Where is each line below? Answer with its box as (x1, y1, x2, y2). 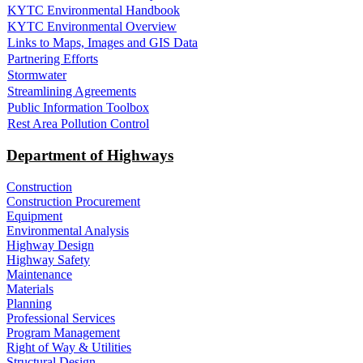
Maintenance (6, 267, 72, 281)
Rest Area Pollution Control (7, 116, 149, 130)
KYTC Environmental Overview (7, 19, 177, 33)
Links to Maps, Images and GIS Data (7, 35, 198, 49)
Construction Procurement (6, 194, 140, 208)
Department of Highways (6, 147, 173, 164)
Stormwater (7, 67, 66, 82)
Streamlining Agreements (7, 83, 136, 98)
